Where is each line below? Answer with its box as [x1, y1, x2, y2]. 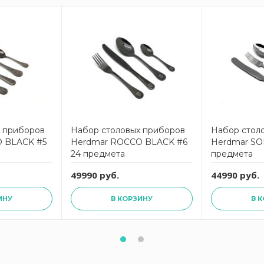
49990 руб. [71, 169, 119, 181]
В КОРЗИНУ [111, 194, 153, 203]
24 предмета [71, 148, 125, 159]
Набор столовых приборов [71, 125, 185, 136]
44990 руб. [211, 169, 259, 181]
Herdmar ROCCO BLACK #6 [71, 137, 187, 147]
